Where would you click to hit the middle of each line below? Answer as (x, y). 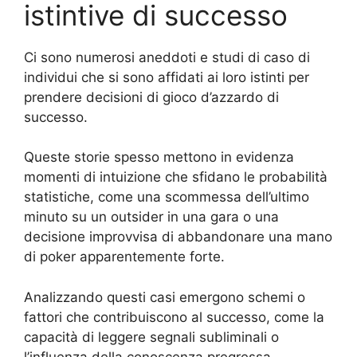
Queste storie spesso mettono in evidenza (159, 157)
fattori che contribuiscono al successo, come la (174, 317)
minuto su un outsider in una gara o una (151, 217)
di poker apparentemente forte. (124, 257)
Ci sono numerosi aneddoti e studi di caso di (167, 57)
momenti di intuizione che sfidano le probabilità (176, 177)
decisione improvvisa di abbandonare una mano (178, 237)
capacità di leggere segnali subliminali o (151, 337)
